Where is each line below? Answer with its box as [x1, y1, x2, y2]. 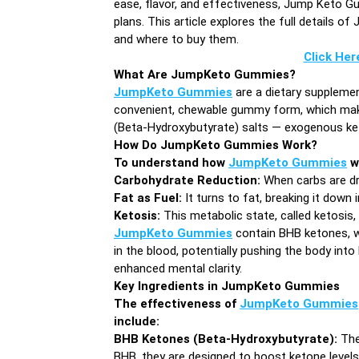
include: [114, 313, 159, 329]
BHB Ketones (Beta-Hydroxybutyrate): [114, 331, 337, 346]
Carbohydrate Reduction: [114, 172, 260, 188]
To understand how [114, 155, 228, 170]
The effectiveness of [114, 296, 240, 311]
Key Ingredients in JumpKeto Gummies [114, 278, 340, 293]
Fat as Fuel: [114, 190, 182, 205]
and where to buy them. [114, 31, 239, 46]
